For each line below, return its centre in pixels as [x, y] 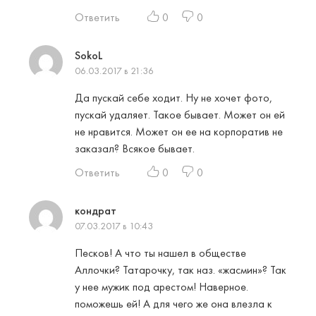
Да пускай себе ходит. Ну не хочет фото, [174, 98]
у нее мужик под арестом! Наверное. [162, 287]
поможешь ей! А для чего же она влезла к [174, 304]
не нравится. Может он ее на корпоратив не [179, 132]
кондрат [96, 211]
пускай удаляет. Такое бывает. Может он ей [180, 115]
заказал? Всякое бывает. [135, 149]
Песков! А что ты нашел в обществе [160, 253]
